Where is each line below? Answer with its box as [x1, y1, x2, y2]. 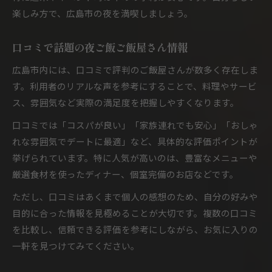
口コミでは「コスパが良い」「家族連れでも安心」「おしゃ [12, 118, 258, 131]
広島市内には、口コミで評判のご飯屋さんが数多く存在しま [12, 63, 258, 76]
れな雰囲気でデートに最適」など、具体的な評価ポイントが [12, 135, 257, 148]
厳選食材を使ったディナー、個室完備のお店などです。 [12, 168, 239, 180]
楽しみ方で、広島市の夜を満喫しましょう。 [12, 7, 193, 19]
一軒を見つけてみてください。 [12, 239, 140, 252]
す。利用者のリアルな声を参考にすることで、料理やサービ [12, 80, 257, 92]
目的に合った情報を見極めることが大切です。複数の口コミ [12, 206, 257, 219]
